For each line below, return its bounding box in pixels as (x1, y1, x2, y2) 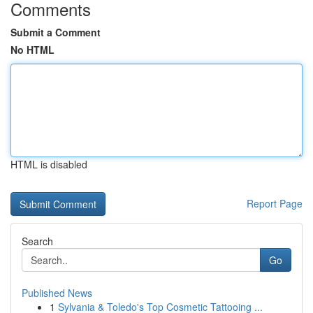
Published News (22, 286, 92, 300)
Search (22, 234, 53, 248)
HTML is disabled (10, 157, 87, 171)
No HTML (10, 43, 54, 57)
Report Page (247, 196, 303, 210)
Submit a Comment (10, 25, 101, 39)
